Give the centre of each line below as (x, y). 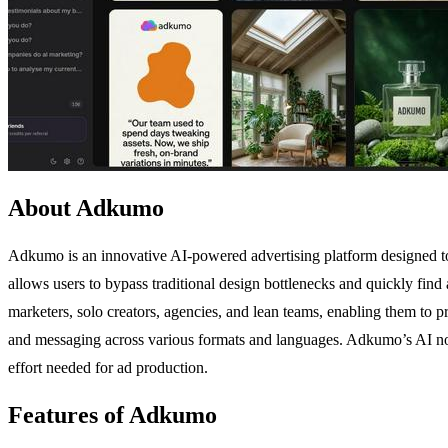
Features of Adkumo (112, 414)
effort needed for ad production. (108, 367)
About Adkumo (86, 207)
